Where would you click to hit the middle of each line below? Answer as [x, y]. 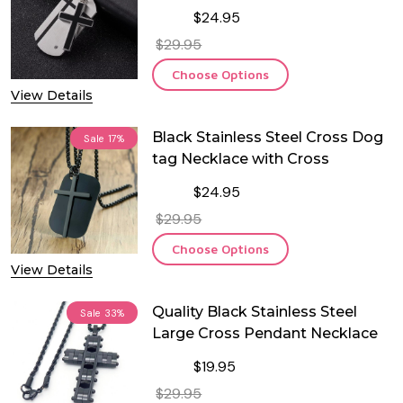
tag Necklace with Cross [241, 159]
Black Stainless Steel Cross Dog [268, 138]
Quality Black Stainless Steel [255, 312]
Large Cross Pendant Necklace [265, 334]
